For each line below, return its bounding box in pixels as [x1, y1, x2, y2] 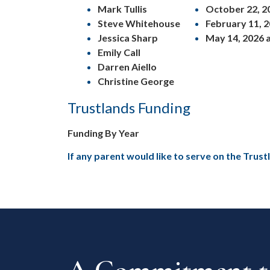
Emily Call [98, 46, 140, 58]
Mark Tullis [98, 3, 147, 15]
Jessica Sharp [98, 32, 158, 44]
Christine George [98, 75, 174, 87]
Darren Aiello [98, 61, 157, 73]
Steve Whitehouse [98, 17, 180, 30]
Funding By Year [67, 127, 139, 139]
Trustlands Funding [67, 99, 190, 117]
